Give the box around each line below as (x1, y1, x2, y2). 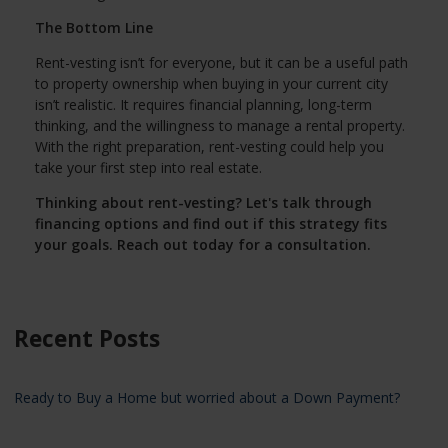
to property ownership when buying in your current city (35, 73, 388, 93)
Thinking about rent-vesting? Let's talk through (35, 192, 372, 212)
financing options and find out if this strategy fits (35, 213, 387, 233)
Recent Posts (14, 322, 160, 354)
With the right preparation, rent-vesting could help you (35, 136, 384, 156)
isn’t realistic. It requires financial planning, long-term (35, 94, 372, 114)
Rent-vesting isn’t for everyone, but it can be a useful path (35, 52, 408, 72)
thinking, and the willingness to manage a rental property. (35, 115, 405, 135)
